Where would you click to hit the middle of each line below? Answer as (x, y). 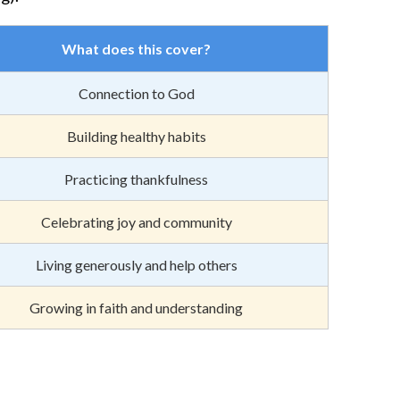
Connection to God (136, 93)
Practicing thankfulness (136, 179)
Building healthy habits (136, 136)
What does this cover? (136, 48)
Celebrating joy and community (136, 221)
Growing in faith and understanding (136, 307)
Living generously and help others (136, 264)
